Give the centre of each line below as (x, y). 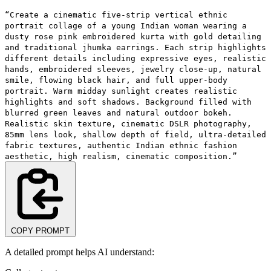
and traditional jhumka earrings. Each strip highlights (135, 47)
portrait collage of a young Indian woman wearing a (126, 25)
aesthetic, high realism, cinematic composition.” (121, 156)
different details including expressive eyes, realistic (135, 58)
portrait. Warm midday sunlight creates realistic (121, 91)
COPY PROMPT (40, 230)
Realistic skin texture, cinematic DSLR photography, (128, 123)
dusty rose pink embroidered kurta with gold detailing (133, 36)
